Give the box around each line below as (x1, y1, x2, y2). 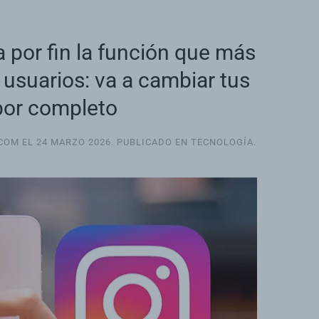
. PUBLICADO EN (111, 137, 191, 148)
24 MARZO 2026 (36, 137, 111, 148)
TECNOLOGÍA (191, 137, 253, 148)
